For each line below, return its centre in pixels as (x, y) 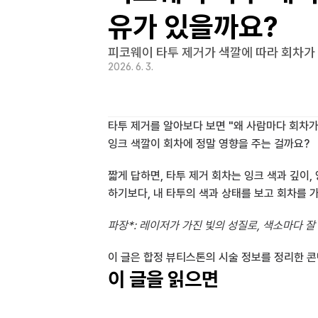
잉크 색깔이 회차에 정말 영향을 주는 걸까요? (209, 144)
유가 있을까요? (193, 27)
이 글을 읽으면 (163, 279)
